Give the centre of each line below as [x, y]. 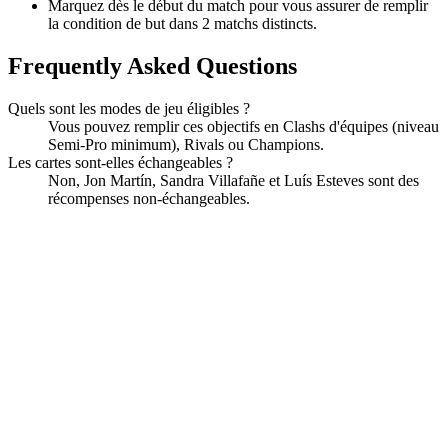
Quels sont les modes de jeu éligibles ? [129, 108]
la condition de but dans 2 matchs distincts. [182, 23]
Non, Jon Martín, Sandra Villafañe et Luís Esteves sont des [233, 180]
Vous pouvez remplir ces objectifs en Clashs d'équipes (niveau [243, 126]
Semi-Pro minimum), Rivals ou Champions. [186, 144]
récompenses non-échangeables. [149, 198]
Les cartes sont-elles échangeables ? [120, 162]
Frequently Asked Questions [152, 65]
